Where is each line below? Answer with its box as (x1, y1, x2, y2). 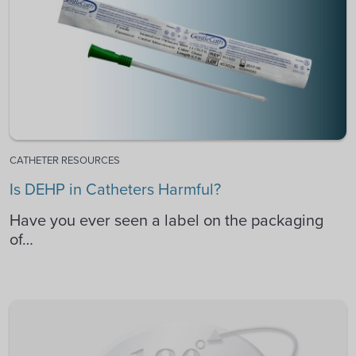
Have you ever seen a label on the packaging (10, 208, 323, 231)
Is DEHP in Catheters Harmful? (10, 177, 221, 200)
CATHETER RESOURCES (10, 153, 120, 167)
